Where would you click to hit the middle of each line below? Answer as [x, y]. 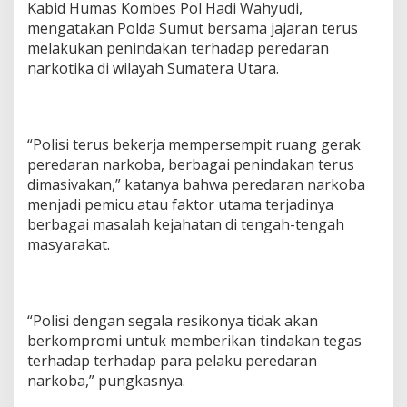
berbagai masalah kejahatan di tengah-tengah [186, 224]
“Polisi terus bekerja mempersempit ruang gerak [194, 144]
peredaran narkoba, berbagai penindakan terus [191, 164]
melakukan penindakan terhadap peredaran [178, 48]
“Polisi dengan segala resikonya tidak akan [173, 320]
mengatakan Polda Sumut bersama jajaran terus [193, 28]
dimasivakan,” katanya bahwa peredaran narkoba [196, 184]
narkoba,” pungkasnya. [106, 380]
